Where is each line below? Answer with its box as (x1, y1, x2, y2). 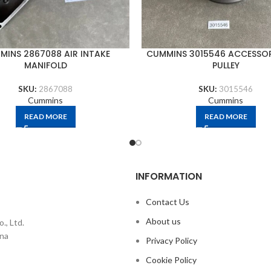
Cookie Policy (146, 255, 197, 265)
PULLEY (212, 59, 240, 71)
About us (146, 216, 181, 226)
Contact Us (146, 197, 189, 207)
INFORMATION (135, 169, 202, 183)
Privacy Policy (146, 235, 197, 246)
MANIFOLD (24, 59, 67, 71)
